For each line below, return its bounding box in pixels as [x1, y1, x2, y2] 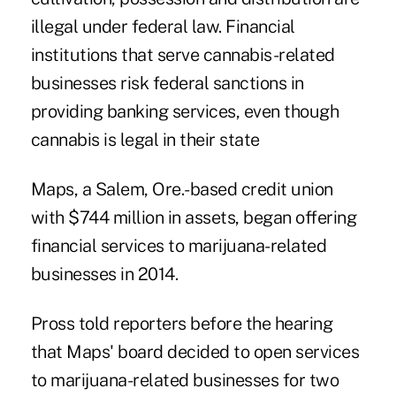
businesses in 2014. [30, 263, 179, 286]
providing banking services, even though [30, 101, 339, 123]
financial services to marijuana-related [30, 235, 327, 257]
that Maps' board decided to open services [30, 341, 360, 363]
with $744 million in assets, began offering [30, 207, 357, 229]
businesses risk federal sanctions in [30, 72, 304, 95]
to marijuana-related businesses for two [30, 369, 339, 392]
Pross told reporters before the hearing [30, 313, 333, 335]
